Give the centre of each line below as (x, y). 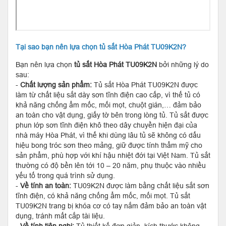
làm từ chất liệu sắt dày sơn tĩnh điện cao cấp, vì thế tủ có (108, 95)
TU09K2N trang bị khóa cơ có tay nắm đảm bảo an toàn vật (111, 206)
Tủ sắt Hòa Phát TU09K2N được (145, 85)
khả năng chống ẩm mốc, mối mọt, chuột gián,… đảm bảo (108, 105)
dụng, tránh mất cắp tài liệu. (60, 216)
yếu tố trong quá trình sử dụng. (65, 176)
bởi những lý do (183, 65)
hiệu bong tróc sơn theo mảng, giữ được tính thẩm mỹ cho (109, 145)
